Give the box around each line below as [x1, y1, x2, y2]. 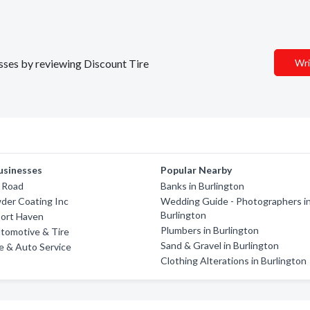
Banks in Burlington [161, 180, 245, 192]
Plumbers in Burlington [161, 224, 259, 236]
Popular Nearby [161, 164, 232, 176]
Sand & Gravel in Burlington [161, 239, 280, 251]
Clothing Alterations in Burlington [161, 255, 307, 266]
